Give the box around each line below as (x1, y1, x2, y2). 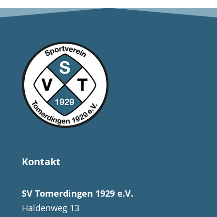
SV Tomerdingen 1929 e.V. (21, 187, 133, 200)
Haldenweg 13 (21, 202, 79, 214)
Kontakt (21, 155, 61, 169)
